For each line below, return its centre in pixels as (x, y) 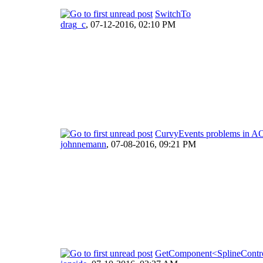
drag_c (73, 24)
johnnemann (83, 144)
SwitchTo (173, 14)
